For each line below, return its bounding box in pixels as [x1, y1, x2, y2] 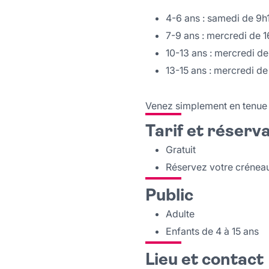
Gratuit [166, 144, 196, 156]
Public [145, 188, 193, 205]
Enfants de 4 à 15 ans [166, 225, 259, 237]
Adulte [166, 208, 195, 220]
